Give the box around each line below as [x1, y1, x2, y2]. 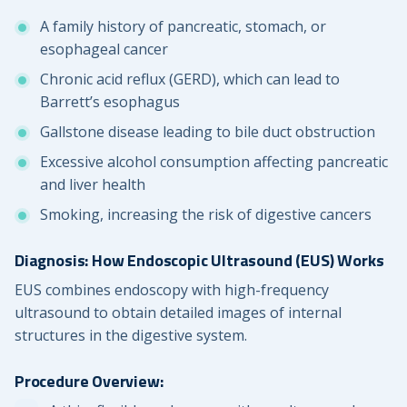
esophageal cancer [40, 39, 168, 60]
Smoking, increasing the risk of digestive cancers [40, 204, 372, 225]
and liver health [40, 174, 145, 195]
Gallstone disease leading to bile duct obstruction [40, 122, 375, 143]
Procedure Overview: [15, 369, 164, 394]
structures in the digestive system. [15, 325, 247, 346]
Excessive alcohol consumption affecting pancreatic [40, 152, 388, 173]
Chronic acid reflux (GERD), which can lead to [40, 69, 340, 90]
